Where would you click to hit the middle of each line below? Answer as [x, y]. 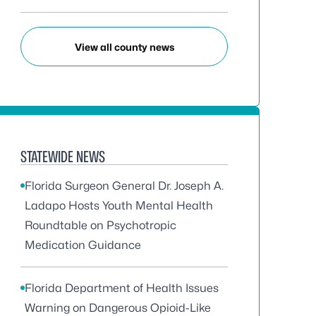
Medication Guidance [83, 245]
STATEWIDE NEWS [63, 157]
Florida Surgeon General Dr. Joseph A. [124, 186]
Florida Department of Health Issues [122, 288]
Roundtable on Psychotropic [101, 225]
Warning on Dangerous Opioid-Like [118, 308]
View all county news [124, 47]
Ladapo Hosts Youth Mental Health [119, 206]
